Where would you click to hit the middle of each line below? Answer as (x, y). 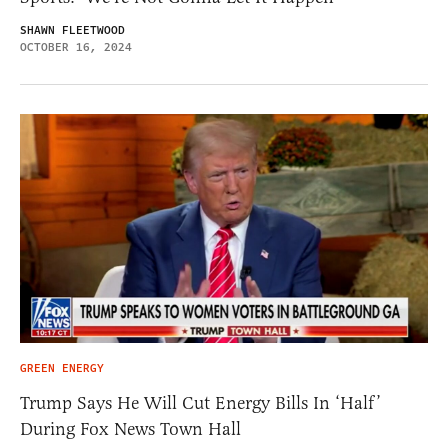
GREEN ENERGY (62, 369)
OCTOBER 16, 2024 (76, 47)
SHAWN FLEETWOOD (72, 30)
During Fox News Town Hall (130, 429)
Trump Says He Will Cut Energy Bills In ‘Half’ (200, 403)
